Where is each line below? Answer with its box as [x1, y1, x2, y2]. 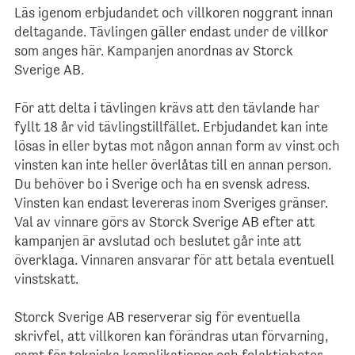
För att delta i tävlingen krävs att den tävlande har [14, 101, 319, 117]
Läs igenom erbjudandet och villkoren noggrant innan [14, 6, 333, 22]
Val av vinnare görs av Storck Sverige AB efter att [14, 216, 315, 231]
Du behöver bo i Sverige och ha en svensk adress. [14, 177, 310, 193]
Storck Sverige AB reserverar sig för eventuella [14, 311, 300, 326]
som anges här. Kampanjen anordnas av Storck [14, 44, 293, 60]
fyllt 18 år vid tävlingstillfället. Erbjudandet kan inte [14, 120, 328, 136]
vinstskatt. [14, 273, 82, 288]
